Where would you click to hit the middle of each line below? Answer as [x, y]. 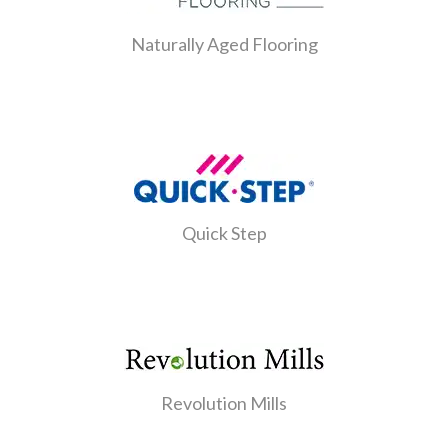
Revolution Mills [224, 403]
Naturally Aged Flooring [224, 44]
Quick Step [224, 233]
